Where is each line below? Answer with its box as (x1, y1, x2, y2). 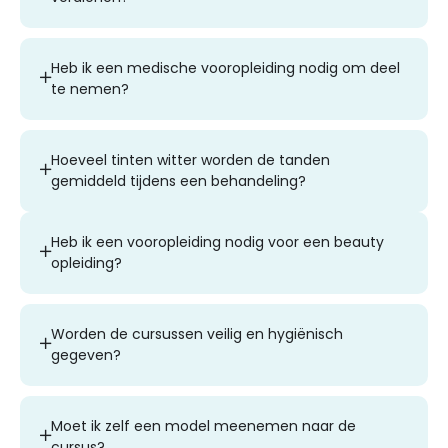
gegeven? (51, 344, 121, 365)
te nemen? (51, 78, 129, 99)
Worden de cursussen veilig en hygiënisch (51, 323, 343, 344)
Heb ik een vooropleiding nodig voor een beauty (51, 231, 384, 252)
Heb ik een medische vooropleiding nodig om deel (51, 57, 400, 78)
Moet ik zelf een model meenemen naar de (51, 415, 356, 436)
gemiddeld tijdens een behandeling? (51, 170, 306, 191)
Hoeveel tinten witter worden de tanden (51, 149, 330, 170)
